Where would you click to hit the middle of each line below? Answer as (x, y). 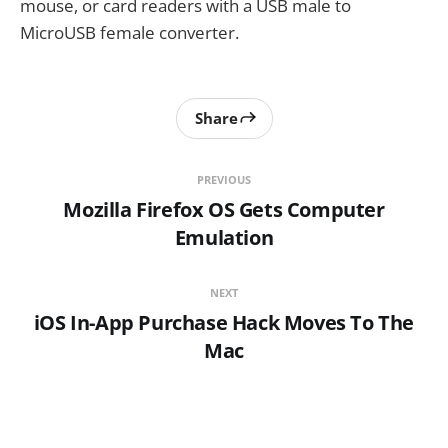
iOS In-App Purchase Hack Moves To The (224, 322)
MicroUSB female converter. (129, 32)
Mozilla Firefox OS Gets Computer (224, 209)
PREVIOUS (224, 179)
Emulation (224, 237)
